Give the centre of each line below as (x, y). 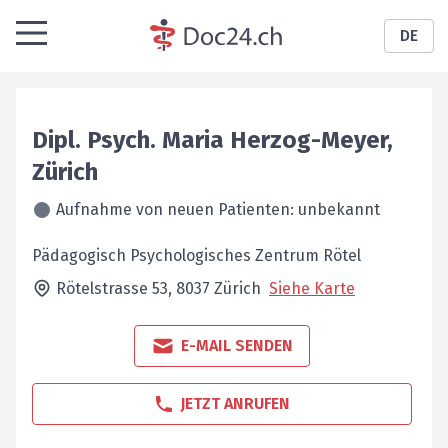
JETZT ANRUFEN (235, 403)
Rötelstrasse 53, (116, 288)
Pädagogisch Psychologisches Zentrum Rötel (196, 255)
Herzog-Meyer (308, 140)
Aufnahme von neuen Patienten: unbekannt (218, 209)
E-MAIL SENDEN (237, 345)
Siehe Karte (312, 288)
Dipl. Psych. (94, 140)
